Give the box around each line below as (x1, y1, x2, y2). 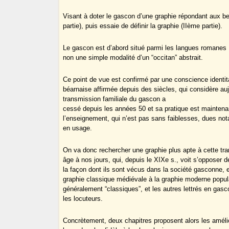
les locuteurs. (63, 195, 103, 203)
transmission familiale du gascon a (63, 95, 166, 103)
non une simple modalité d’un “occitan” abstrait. (63, 54, 203, 62)
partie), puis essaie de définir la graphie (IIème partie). (63, 22, 223, 30)
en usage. (63, 124, 93, 132)
